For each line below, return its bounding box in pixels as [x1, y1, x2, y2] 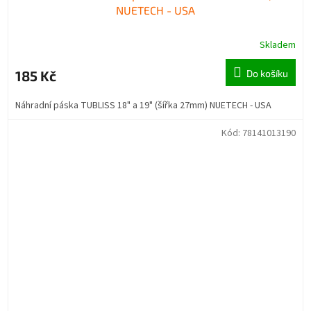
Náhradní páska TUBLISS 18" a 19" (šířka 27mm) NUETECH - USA [15, 99, 271, 113]
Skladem [260, 38, 296, 53]
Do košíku [246, 67, 288, 80]
